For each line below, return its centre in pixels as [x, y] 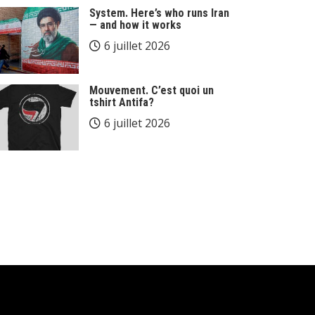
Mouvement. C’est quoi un [152, 90]
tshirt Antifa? [122, 102]
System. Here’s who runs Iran [159, 13]
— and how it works [135, 25]
